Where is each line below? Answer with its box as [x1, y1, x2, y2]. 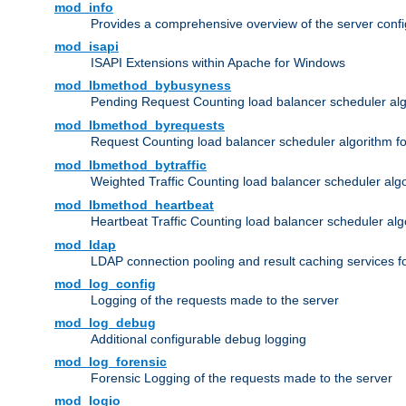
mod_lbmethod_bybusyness [54, 78, 231, 93]
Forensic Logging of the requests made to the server [91, 371, 392, 386]
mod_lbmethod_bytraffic [54, 158, 207, 173]
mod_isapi [54, 39, 119, 54]
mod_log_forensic [54, 354, 167, 370]
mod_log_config [54, 276, 156, 292]
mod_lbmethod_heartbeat [54, 198, 214, 213]
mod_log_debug [54, 315, 156, 331]
